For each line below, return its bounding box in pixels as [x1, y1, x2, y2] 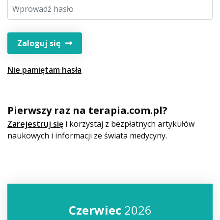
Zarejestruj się [7, 118, 63, 129]
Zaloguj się [17, 38, 60, 49]
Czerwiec [68, 202, 121, 218]
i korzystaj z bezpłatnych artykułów [63, 118, 194, 129]
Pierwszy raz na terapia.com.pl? [7, 104, 167, 117]
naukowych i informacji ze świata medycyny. [7, 130, 167, 141]
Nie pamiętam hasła [7, 64, 82, 75]
